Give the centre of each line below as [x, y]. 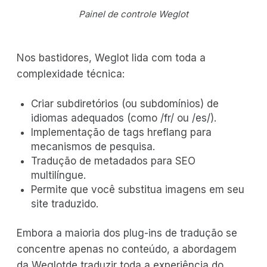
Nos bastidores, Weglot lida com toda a [111, 58]
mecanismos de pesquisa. [93, 146]
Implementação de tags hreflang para [121, 132]
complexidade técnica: [71, 74]
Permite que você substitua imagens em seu [138, 189]
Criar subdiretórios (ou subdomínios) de [125, 103]
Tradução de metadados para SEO [113, 161]
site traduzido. [65, 204]
